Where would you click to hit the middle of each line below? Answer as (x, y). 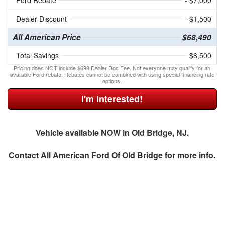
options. (112, 81)
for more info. (189, 155)
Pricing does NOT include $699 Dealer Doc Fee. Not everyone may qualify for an (112, 68)
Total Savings (37, 55)
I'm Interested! (112, 99)
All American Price (46, 37)
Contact (25, 155)
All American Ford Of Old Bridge (102, 155)
